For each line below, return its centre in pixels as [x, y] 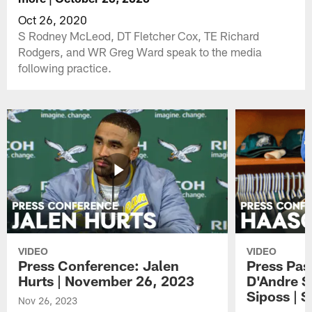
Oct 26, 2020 [53, 19]
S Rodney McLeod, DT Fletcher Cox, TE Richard [139, 35]
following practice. [65, 67]
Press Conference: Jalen [99, 266]
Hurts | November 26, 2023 [107, 281]
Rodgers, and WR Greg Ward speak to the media [140, 51]
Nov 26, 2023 [48, 301]
